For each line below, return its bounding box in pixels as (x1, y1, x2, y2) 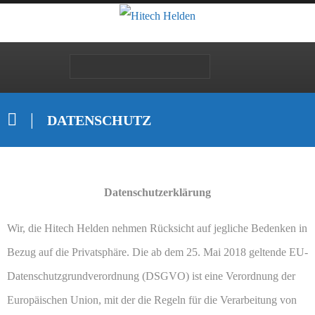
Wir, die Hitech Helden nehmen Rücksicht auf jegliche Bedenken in (7, 222, 307, 235)
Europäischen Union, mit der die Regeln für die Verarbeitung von (7, 294, 297, 307)
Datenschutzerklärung (104, 186, 211, 199)
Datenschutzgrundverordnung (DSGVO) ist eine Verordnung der (7, 270, 295, 283)
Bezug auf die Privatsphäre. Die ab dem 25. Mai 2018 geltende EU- (7, 246, 308, 259)
